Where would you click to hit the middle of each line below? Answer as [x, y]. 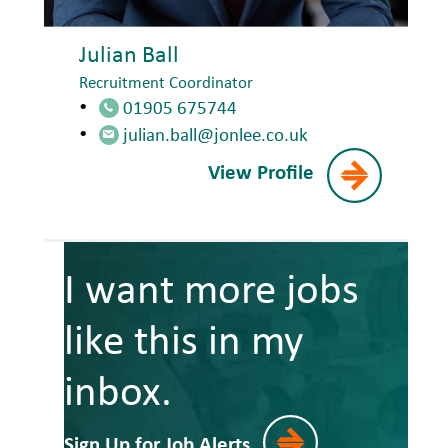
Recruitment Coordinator [165, 82]
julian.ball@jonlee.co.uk [215, 134]
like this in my [183, 339]
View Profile [260, 171]
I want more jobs [211, 288]
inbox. [117, 390]
